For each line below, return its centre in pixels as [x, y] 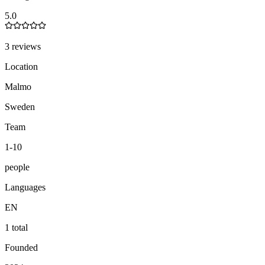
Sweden [20, 106]
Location [21, 66]
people [17, 167]
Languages [25, 187]
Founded [21, 247]
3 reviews [23, 46]
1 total [16, 227]
